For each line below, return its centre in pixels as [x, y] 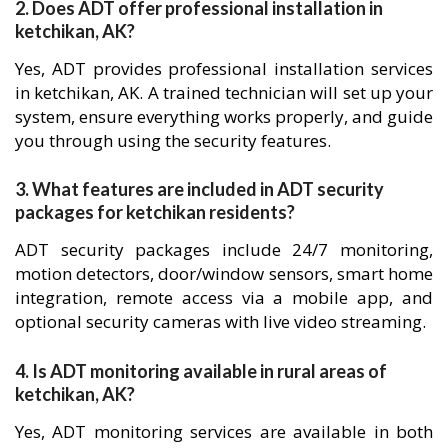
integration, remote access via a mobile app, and [224, 298]
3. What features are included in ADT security [199, 189]
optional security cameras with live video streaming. [220, 322]
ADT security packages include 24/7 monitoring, [224, 250]
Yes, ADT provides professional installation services [224, 68]
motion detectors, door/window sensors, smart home [224, 274]
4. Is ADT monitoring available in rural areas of [201, 370]
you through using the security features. [173, 140]
